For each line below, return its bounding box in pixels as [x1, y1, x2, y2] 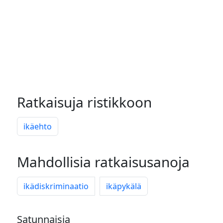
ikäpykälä [106, 181, 141, 192]
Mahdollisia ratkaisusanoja [17, 152, 190, 171]
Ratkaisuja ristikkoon [17, 93, 152, 111]
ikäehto [23, 121, 52, 132]
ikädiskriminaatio [23, 181, 89, 192]
